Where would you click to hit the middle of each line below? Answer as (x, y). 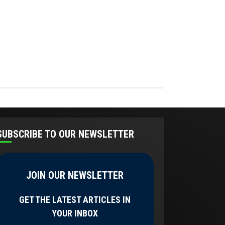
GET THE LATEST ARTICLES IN (75, 200)
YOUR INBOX (75, 213)
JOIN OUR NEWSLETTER (75, 175)
